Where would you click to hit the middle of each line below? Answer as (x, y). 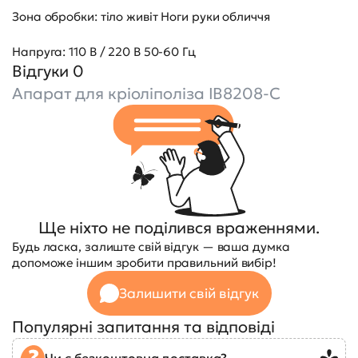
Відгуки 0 (48, 71)
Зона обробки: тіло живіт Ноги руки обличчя (141, 16)
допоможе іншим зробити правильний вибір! (144, 262)
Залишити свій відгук (189, 293)
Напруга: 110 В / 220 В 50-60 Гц (104, 51)
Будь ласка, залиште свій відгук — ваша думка (151, 246)
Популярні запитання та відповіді (143, 326)
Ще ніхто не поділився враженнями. (179, 227)
